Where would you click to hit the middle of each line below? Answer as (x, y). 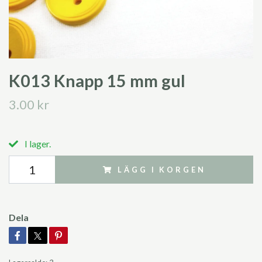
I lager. (37, 143)
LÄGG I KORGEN (162, 169)
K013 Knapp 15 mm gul (97, 80)
